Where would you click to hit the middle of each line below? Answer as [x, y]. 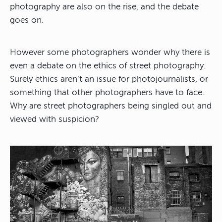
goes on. [27, 20]
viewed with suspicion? [55, 119]
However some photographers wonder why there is [110, 53]
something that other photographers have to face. [107, 93]
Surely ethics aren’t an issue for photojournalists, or [109, 79]
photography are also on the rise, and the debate [104, 7]
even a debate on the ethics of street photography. [108, 66]
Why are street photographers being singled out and [111, 106]
